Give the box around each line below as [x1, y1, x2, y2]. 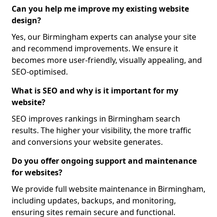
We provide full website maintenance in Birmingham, [12, 184, 205, 194]
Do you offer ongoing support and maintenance [12, 155, 197, 166]
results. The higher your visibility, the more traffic [12, 125, 191, 136]
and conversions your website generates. [12, 137, 163, 147]
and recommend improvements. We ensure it [12, 43, 178, 54]
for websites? [12, 167, 62, 178]
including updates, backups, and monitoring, [12, 195, 176, 206]
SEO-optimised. [12, 66, 68, 77]
